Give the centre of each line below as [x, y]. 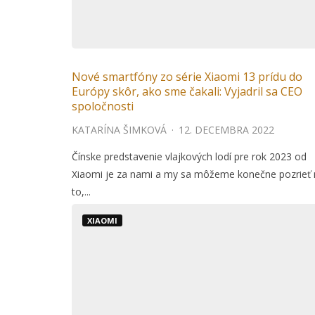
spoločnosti [103, 107]
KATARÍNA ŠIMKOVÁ [119, 130]
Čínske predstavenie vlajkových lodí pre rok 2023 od [189, 157]
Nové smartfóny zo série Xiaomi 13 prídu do [187, 77]
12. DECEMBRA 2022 [226, 130]
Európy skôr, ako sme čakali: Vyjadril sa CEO [187, 92]
